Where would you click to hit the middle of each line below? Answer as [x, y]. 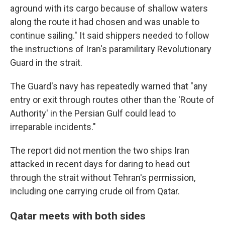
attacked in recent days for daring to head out [100, 164]
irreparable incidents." [53, 127]
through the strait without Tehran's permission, [103, 178]
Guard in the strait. [46, 63]
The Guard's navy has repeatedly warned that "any [109, 86]
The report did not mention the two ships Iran [100, 150]
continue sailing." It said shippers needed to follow [110, 35]
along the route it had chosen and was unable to [105, 22]
